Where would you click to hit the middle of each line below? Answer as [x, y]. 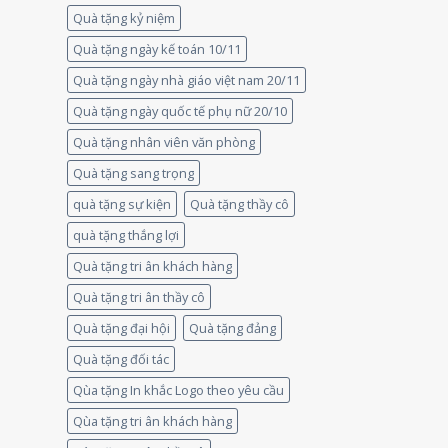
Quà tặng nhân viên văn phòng [163, 141]
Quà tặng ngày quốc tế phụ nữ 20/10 [179, 110]
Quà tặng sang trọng [133, 172]
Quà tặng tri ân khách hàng [152, 265]
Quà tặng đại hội [121, 327]
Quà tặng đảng [232, 327]
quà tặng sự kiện [121, 203]
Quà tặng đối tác [120, 358]
